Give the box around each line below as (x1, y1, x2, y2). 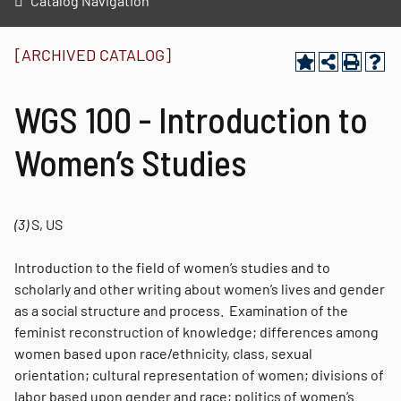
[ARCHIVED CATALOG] (15, 45, 171, 64)
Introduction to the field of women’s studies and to (14, 259, 330, 276)
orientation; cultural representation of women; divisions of (14, 366, 384, 383)
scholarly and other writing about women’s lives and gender (14, 280, 385, 297)
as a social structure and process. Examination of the (14, 302, 348, 319)
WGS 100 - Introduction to (14, 98, 368, 141)
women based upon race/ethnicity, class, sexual (14, 345, 312, 362)
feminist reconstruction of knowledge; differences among (14, 323, 379, 340)
